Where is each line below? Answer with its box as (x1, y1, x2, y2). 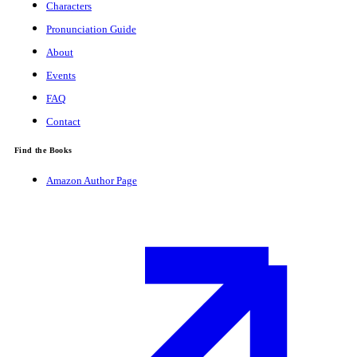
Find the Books (14, 145, 73, 155)
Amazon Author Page (45, 175, 137, 186)
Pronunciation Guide (45, 23, 136, 35)
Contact (45, 116, 80, 127)
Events (45, 69, 76, 81)
